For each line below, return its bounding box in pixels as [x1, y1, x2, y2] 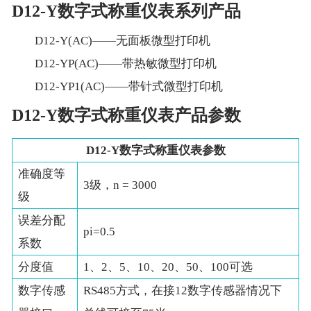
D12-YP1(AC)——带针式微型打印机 [35, 80, 224, 94]
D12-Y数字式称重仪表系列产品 [11, 2, 241, 21]
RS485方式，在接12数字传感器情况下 [83, 284, 283, 298]
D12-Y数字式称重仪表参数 [85, 144, 226, 158]
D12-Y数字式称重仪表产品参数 [11, 106, 241, 125]
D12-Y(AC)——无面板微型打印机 [35, 34, 211, 48]
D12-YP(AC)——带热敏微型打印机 [35, 57, 217, 71]
